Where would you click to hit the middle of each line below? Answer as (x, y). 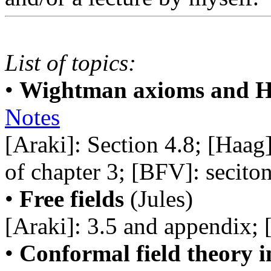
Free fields (72, 199)
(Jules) (158, 199)
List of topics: (70, 63)
